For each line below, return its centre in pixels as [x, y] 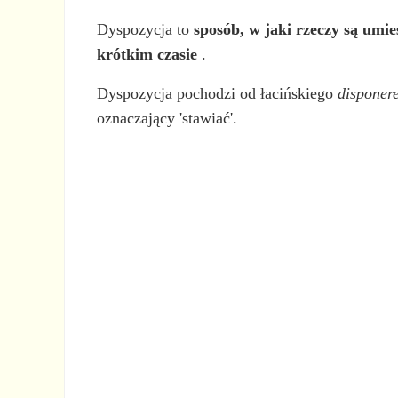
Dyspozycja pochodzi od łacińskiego [218, 93]
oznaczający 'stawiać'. [167, 118]
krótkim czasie [147, 54]
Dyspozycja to [146, 29]
